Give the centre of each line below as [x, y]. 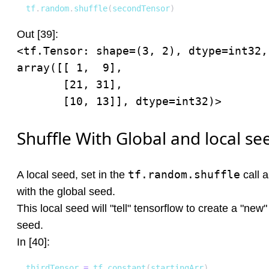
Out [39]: [38, 34]
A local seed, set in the [72, 175]
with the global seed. [66, 192]
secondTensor [141, 8]
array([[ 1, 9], [70, 68]
